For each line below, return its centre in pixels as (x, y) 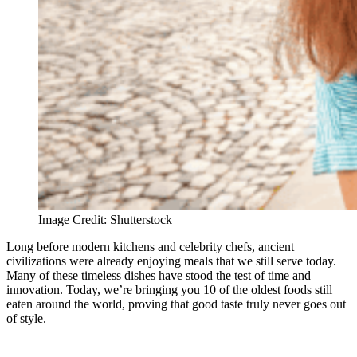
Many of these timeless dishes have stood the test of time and (159, 276)
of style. (26, 319)
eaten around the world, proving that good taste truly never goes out (176, 304)
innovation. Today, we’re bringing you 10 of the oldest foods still (169, 290)
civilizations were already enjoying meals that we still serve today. (171, 261)
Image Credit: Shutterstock (105, 220)
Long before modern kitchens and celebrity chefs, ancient (150, 247)
